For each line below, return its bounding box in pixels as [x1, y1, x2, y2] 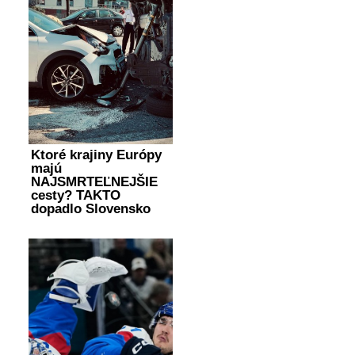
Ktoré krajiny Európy [31, 147, 162, 163]
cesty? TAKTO [31, 188, 120, 204]
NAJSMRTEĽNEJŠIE [31, 174, 158, 190]
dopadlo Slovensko [31, 201, 151, 217]
